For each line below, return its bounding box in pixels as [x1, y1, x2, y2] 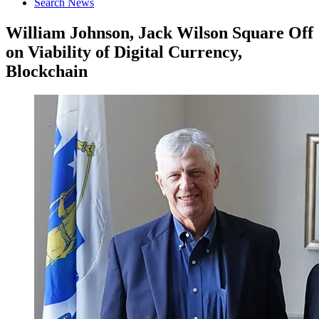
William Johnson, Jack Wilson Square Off [6, 23, 313, 42]
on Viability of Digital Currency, [6, 42, 242, 61]
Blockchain [6, 61, 88, 80]
